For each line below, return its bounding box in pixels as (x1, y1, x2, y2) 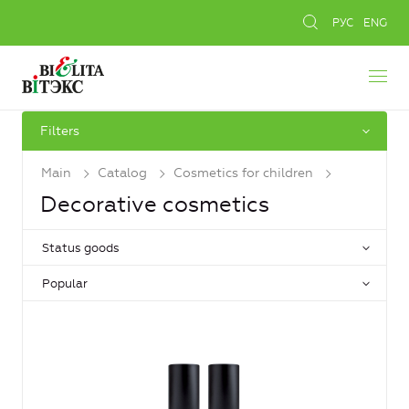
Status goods (42, 241, 120, 256)
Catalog (98, 165, 147, 181)
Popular (42, 277, 88, 291)
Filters (40, 123, 79, 139)
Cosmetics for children (173, 165, 313, 181)
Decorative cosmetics (40, 192, 269, 218)
